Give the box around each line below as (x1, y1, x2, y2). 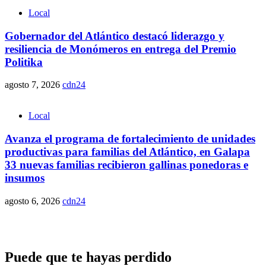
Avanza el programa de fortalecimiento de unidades (5, 132, 255, 145)
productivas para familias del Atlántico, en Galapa (5, 145, 250, 159)
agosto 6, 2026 (5, 195, 62, 206)
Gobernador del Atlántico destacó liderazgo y (5, 29, 224, 42)
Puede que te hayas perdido (5, 249, 172, 265)
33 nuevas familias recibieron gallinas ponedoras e (5, 159, 248, 172)
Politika (5, 55, 43, 68)
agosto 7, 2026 (5, 80, 62, 90)
